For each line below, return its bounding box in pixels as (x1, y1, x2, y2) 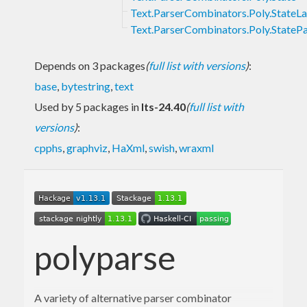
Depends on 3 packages (34, 58, 145, 72)
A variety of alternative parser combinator (34, 291, 232, 304)
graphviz (66, 140, 108, 154)
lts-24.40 (141, 99, 186, 113)
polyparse (34, 237, 175, 277)
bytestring (61, 79, 110, 93)
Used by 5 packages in (34, 99, 141, 113)
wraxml (179, 140, 214, 154)
